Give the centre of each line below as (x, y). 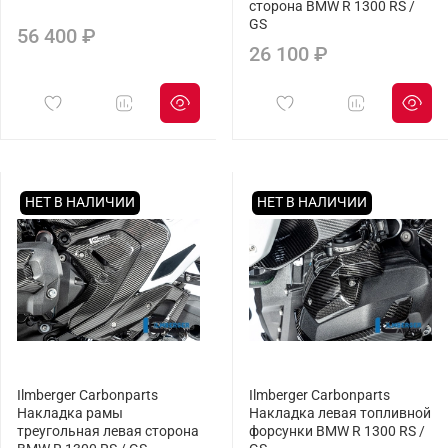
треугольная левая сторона (108, 432)
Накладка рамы (70, 414)
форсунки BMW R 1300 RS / (337, 432)
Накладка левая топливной (340, 414)
